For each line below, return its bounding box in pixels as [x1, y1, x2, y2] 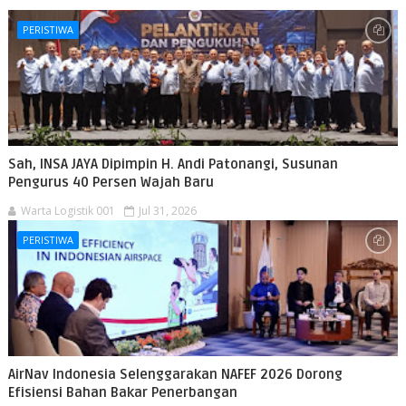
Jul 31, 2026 [138, 203, 197, 219]
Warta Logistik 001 [20, 203, 115, 219]
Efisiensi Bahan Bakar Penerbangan [7, 384, 237, 401]
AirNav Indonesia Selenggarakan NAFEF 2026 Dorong [7, 366, 343, 383]
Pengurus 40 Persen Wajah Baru [7, 174, 214, 191]
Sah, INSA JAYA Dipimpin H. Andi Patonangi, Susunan [7, 156, 338, 173]
